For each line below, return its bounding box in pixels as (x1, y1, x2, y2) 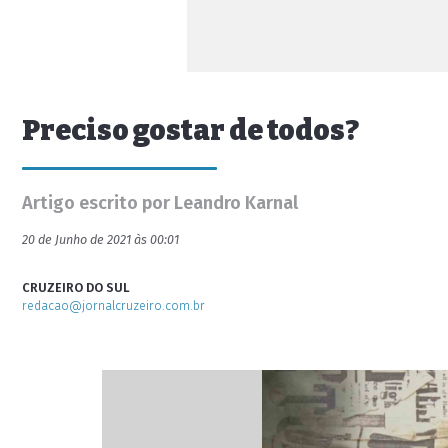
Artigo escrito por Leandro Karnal (22, 192, 298, 214)
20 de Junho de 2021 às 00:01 (22, 232, 179, 247)
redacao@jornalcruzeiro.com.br (22, 298, 205, 313)
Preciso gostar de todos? (22, 114, 359, 147)
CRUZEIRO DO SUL (22, 280, 130, 295)
